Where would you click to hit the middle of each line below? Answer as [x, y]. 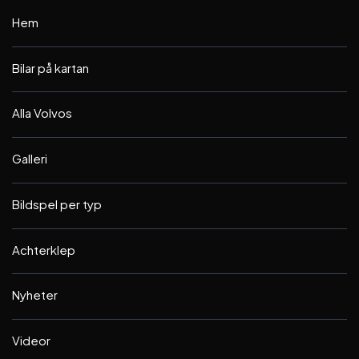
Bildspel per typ [57, 204]
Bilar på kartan [50, 67]
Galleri [30, 158]
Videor [31, 340]
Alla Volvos [42, 113]
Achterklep [44, 249]
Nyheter [35, 295]
